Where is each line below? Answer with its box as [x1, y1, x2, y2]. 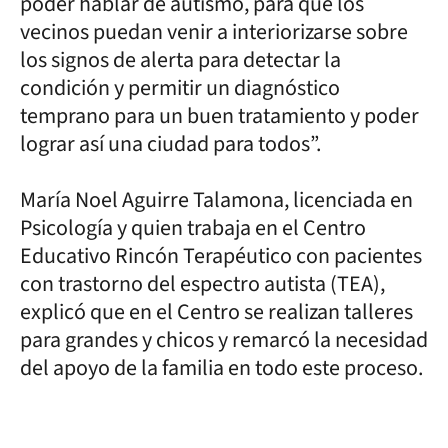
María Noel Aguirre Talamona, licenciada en [20, 184, 413, 216]
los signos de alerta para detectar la [20, 44, 341, 76]
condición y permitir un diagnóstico [20, 72, 340, 104]
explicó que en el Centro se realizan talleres [20, 296, 413, 328]
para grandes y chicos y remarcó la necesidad [20, 324, 428, 356]
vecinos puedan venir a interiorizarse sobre [20, 16, 408, 48]
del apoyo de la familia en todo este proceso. [20, 352, 427, 384]
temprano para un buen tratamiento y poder [20, 100, 419, 132]
